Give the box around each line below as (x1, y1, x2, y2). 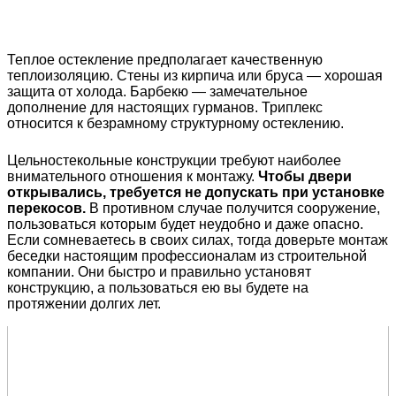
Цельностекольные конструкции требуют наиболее (7, 153, 341, 169)
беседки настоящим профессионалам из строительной (7, 248, 367, 264)
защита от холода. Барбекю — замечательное (7, 84, 308, 100)
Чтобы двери (258, 169, 352, 185)
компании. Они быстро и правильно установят (7, 264, 311, 280)
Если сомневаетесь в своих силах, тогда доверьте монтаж (7, 232, 388, 248)
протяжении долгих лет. (7, 296, 161, 312)
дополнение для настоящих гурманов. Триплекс (7, 100, 323, 116)
